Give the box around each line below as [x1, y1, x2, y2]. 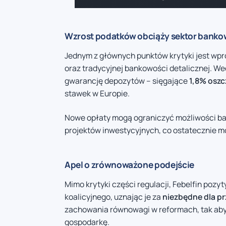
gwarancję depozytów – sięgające [65, 75, 189, 87]
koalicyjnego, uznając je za [65, 191, 162, 202]
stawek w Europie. [65, 88, 130, 99]
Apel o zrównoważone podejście [65, 158, 194, 171]
